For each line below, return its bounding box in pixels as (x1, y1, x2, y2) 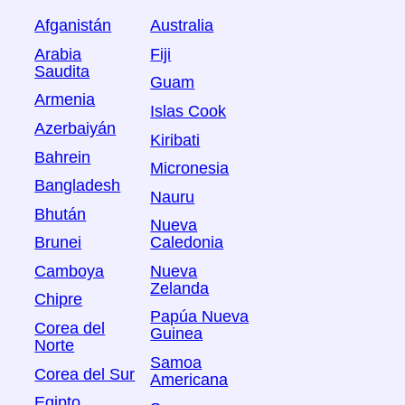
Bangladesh (34, 176, 121, 195)
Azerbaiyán (34, 119, 117, 138)
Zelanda (150, 279, 210, 298)
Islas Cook (150, 102, 227, 121)
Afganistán (34, 16, 112, 35)
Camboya (34, 262, 105, 281)
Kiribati (150, 130, 201, 149)
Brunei (34, 233, 82, 252)
